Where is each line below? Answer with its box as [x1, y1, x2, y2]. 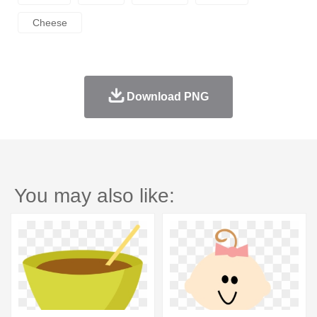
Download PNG [126, 91, 209, 103]
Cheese [33, 17, 67, 29]
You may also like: [14, 185, 175, 207]
